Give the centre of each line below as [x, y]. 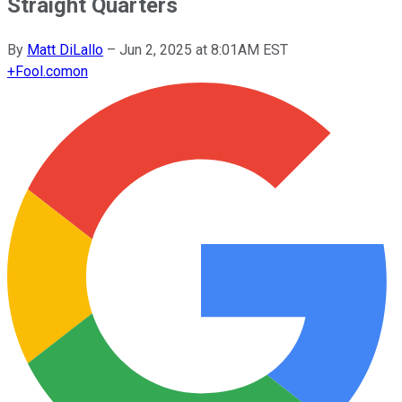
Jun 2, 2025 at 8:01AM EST [204, 49]
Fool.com [44, 71]
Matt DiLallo [65, 49]
